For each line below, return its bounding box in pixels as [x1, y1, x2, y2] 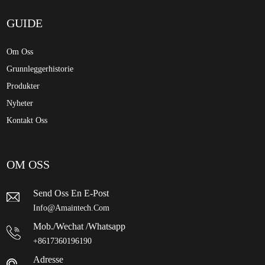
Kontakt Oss [7, 116, 48, 125]
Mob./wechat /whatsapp [33, 221, 126, 232]
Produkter [7, 82, 40, 91]
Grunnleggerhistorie [7, 64, 74, 74]
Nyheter [7, 99, 34, 108]
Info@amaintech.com [33, 203, 110, 213]
